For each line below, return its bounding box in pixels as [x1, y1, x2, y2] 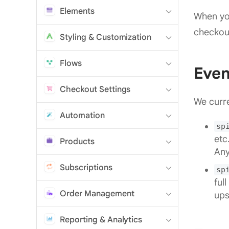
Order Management [60, 188, 134, 199]
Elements [60, 6, 95, 16]
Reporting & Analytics [60, 214, 143, 225]
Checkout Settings [60, 84, 131, 95]
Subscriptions [60, 162, 112, 173]
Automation [60, 110, 105, 121]
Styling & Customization [60, 32, 152, 42]
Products [60, 136, 95, 147]
